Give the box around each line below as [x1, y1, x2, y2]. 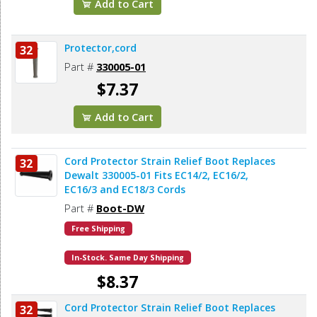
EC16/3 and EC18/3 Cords [64, 182, 185, 196]
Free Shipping [71, 223, 125, 234]
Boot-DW [96, 200, 144, 215]
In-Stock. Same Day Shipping [71, 252, 184, 263]
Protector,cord [64, 40, 137, 54]
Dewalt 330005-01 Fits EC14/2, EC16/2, [64, 168, 248, 182]
